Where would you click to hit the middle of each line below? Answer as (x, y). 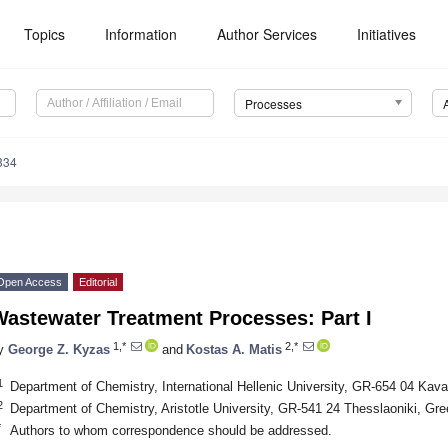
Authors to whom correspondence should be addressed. (170, 430)
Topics (45, 34)
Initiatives (387, 34)
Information (141, 34)
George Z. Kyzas (59, 349)
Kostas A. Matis (234, 349)
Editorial (98, 282)
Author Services (267, 34)
